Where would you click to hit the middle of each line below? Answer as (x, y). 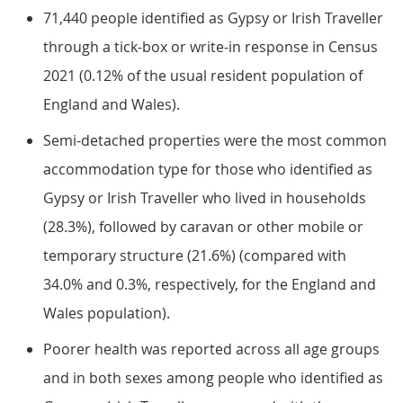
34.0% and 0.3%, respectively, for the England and (210, 284)
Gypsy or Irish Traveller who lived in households (205, 198)
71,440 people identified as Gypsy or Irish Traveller (213, 18)
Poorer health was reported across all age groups (211, 349)
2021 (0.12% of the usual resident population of (203, 76)
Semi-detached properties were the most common (215, 140)
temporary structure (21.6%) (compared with (195, 255)
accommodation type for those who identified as (208, 169)
